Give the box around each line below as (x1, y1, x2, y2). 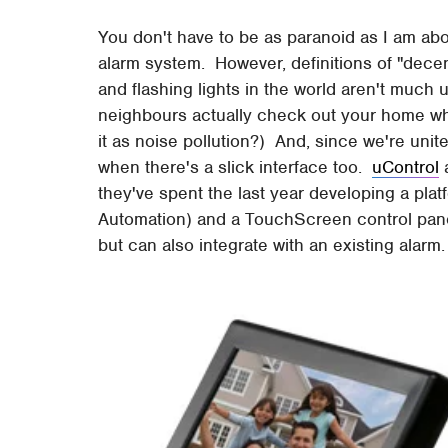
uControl (372, 155, 440, 178)
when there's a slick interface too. (98, 155, 373, 178)
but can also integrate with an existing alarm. (98, 233, 446, 256)
